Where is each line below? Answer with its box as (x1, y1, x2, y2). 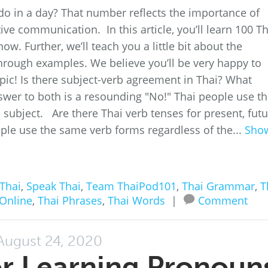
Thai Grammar (182, 179, 255, 193)
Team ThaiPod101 (86, 179, 176, 193)
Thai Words (108, 193, 165, 208)
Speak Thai (26, 179, 81, 193)
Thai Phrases (38, 193, 102, 208)
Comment (198, 193, 248, 208)
